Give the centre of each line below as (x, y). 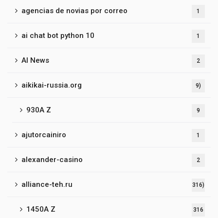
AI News (35, 60)
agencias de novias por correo (74, 11)
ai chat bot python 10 (58, 36)
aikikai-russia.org (52, 85)
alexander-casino (52, 160)
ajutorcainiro (44, 135)
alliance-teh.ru (47, 184)
